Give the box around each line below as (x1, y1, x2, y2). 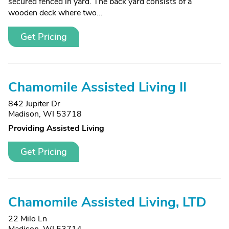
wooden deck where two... (8, 7, 103, 18)
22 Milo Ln (8, 213, 47, 224)
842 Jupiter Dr (8, 98, 60, 109)
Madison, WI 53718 (8, 108, 82, 120)
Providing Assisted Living (8, 123, 104, 134)
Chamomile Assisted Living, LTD (8, 193, 207, 211)
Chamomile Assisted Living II (8, 78, 187, 96)
